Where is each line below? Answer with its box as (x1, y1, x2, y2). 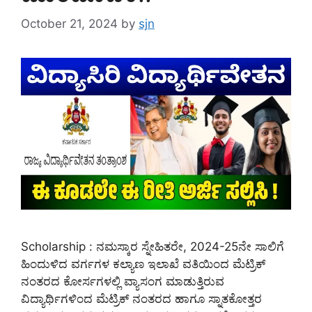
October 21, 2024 (21, 17, 118, 31)
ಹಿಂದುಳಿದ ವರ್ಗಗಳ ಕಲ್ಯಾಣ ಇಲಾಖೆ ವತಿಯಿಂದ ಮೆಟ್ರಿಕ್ (21, 257, 265, 272)
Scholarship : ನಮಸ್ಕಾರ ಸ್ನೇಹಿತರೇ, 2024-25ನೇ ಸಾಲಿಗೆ (21, 240, 284, 254)
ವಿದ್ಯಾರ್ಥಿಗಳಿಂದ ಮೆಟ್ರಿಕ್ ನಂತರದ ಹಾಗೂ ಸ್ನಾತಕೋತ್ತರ (21, 292, 262, 306)
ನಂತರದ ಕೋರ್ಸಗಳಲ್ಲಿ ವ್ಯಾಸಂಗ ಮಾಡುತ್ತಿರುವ (21, 274, 224, 289)
